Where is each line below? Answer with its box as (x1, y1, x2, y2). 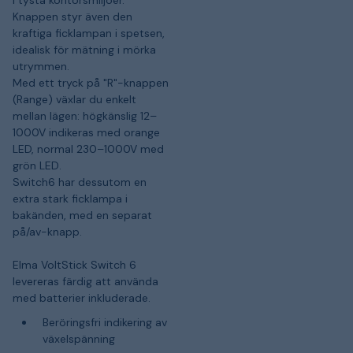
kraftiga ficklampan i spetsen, (13, 25, 165, 40)
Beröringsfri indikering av (42, 315, 167, 329)
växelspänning (42, 332, 115, 346)
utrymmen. (13, 58, 69, 73)
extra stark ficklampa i (13, 191, 128, 206)
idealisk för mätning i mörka (13, 42, 156, 57)
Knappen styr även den (13, 9, 132, 24)
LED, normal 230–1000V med (13, 141, 164, 156)
